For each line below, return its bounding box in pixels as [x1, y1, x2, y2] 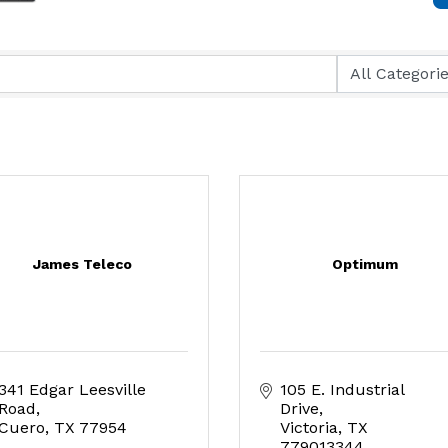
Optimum [332, 256, 399, 272]
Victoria [280, 418, 338, 437]
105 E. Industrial [280, 380, 404, 399]
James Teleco [33, 256, 133, 272]
